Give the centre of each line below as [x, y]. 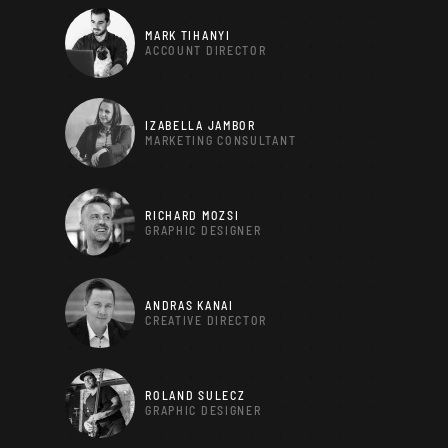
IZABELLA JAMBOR [200, 125]
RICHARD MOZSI [192, 215]
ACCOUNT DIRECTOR [206, 50]
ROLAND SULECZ [195, 395]
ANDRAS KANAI [189, 305]
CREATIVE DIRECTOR [206, 320]
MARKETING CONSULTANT [221, 140]
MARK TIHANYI [188, 35]
